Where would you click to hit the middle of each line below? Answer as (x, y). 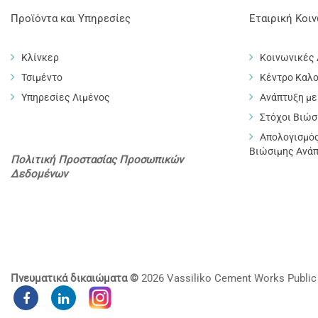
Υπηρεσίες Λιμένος (66, 97)
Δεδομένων (39, 174)
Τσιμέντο (42, 77)
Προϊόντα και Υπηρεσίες (71, 18)
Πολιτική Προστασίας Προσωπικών (97, 160)
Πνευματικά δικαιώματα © (75, 278)
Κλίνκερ (40, 57)
